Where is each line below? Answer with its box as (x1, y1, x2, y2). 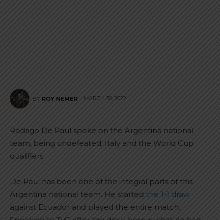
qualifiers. (10, 151, 45, 161)
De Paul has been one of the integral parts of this (10, 177, 192, 186)
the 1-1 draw (146, 190, 190, 199)
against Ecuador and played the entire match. (10, 202, 180, 212)
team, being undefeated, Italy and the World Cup (10, 138, 193, 148)
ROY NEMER (42, 95, 78, 102)
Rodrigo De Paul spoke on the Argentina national (10, 126, 193, 135)
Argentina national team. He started (10, 190, 146, 199)
